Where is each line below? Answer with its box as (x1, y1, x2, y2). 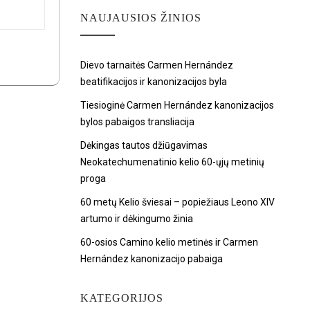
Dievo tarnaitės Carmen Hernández (80, 60, 233, 71)
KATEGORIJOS (80, 292, 163, 304)
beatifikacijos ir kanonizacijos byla (80, 76, 227, 87)
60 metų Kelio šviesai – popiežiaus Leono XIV (80, 197, 275, 208)
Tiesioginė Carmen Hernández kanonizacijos (80, 100, 274, 111)
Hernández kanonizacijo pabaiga (80, 253, 223, 264)
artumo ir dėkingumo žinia (80, 213, 193, 224)
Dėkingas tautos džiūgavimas (80, 140, 208, 151)
